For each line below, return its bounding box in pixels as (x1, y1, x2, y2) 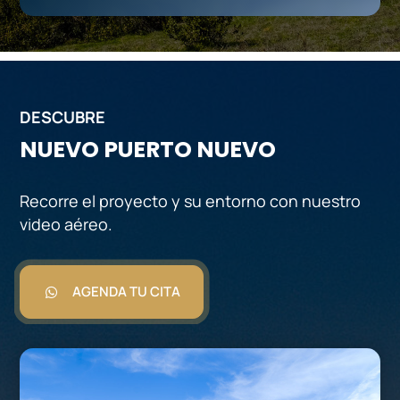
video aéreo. (20, 212, 113, 235)
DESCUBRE (20, 105, 106, 128)
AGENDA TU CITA (72, 281, 180, 301)
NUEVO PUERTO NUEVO (20, 133, 277, 165)
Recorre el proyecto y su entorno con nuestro (20, 189, 362, 212)
